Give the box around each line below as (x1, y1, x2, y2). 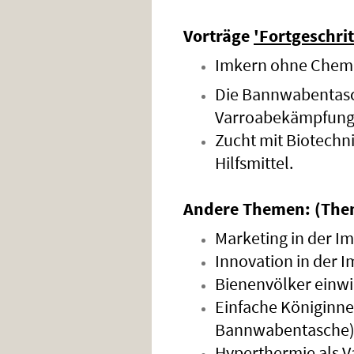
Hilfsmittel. (215, 152, 296, 174)
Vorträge (183, 24, 254, 47)
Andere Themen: (183, 198, 311, 220)
